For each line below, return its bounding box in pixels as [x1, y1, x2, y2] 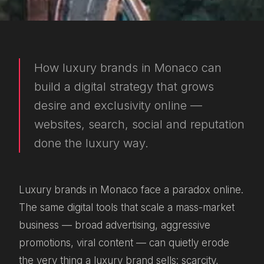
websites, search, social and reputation [34, 117, 245, 131]
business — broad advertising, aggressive [19, 219, 210, 231]
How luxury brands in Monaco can [34, 60, 222, 75]
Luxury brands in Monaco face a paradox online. [19, 183, 243, 196]
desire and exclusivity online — [34, 98, 202, 113]
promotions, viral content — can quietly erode [19, 236, 229, 249]
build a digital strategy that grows [34, 79, 214, 94]
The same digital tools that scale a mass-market [19, 201, 235, 213]
